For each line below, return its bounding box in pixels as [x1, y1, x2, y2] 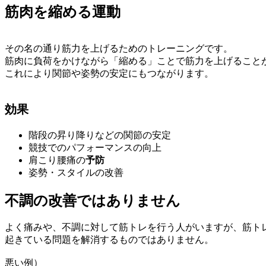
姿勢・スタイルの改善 [28, 167, 123, 178]
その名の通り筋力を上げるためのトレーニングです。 [5, 43, 233, 53]
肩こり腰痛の [28, 154, 85, 165]
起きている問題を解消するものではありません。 [5, 235, 214, 245]
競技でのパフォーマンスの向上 [28, 142, 161, 153]
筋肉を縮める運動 [5, 4, 121, 20]
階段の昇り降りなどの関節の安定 [28, 129, 171, 140]
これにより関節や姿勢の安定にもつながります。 [5, 68, 214, 78]
